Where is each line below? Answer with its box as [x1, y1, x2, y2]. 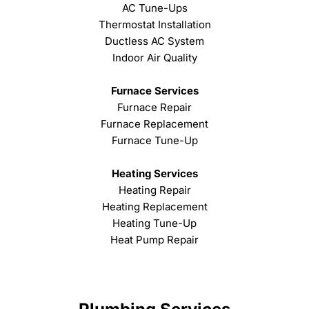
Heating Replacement [101, 199, 208, 213]
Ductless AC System [105, 34, 204, 48]
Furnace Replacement [101, 117, 208, 130]
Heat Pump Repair [110, 232, 199, 246]
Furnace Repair [117, 100, 192, 114]
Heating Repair [118, 183, 191, 197]
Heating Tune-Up [112, 216, 197, 230]
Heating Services [111, 166, 198, 180]
